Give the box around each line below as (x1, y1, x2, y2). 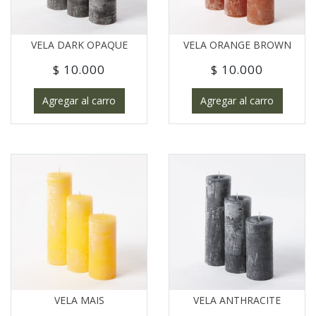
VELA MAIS (54, 293, 104, 307)
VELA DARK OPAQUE (30, 38, 128, 52)
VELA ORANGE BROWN (183, 38, 291, 52)
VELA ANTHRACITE (193, 293, 281, 307)
